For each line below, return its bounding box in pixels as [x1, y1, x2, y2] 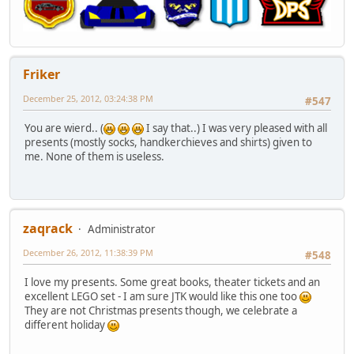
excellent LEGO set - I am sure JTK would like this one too [24, 288, 299, 303]
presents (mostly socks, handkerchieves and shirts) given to [24, 134, 312, 149]
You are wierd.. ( [24, 120, 104, 135]
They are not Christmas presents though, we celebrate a [24, 303, 297, 318]
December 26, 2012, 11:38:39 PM [23, 246, 153, 258]
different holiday [24, 317, 107, 332]
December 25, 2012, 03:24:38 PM [23, 92, 153, 104]
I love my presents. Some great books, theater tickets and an [24, 274, 320, 289]
